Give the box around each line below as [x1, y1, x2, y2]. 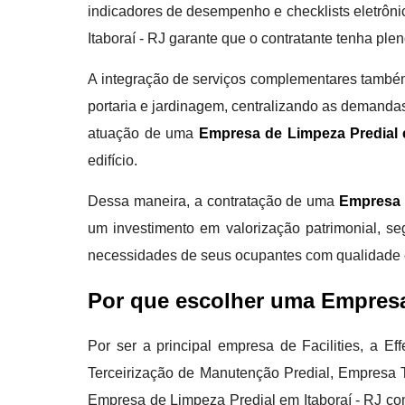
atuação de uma [88, 126, 199, 141]
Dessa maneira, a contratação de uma [88, 193, 339, 209]
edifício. [88, 153, 138, 168]
